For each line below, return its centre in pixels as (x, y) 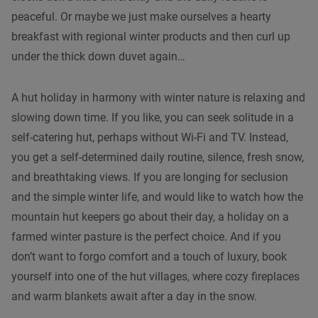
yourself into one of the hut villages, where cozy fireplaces (155, 276)
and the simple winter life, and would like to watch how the (157, 197)
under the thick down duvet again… (98, 56)
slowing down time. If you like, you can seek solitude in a (153, 117)
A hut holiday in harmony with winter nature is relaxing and (158, 97)
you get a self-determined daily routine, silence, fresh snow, (158, 157)
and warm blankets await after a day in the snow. (134, 296)
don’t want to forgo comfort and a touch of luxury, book (149, 256)
